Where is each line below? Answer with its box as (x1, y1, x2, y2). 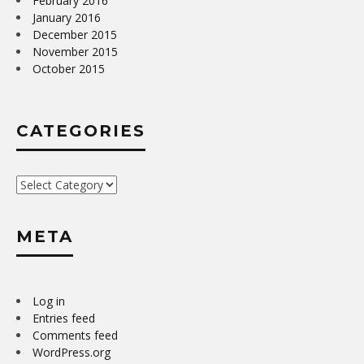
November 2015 (32, 44, 118, 60)
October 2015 (32, 61, 105, 77)
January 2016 (32, 10, 101, 26)
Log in (32, 293, 65, 310)
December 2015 (32, 27, 117, 43)
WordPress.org (32, 344, 110, 361)
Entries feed (32, 310, 95, 327)
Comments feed (32, 327, 118, 344)
